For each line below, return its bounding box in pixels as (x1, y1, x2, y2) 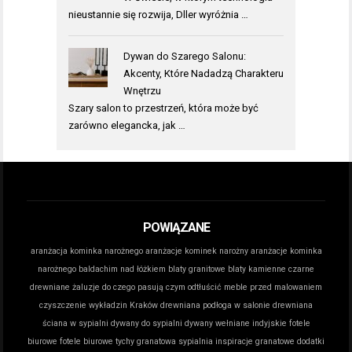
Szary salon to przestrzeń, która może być (68, 101, 258, 114)
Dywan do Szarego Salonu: (123, 49, 246, 62)
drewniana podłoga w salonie (160, 299, 270, 310)
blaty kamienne (228, 263, 286, 274)
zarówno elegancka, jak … (68, 119, 185, 131)
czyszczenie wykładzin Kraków (39, 299, 158, 310)
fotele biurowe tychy (60, 335, 134, 346)
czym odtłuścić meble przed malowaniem (166, 281, 322, 292)
